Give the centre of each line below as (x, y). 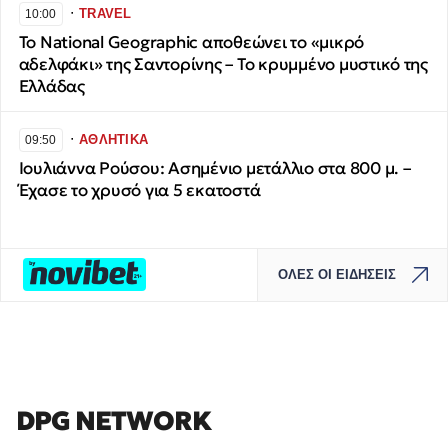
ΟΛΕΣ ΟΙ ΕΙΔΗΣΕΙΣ (337, 275)
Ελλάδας (51, 86)
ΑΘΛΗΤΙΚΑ (114, 139)
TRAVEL (105, 13)
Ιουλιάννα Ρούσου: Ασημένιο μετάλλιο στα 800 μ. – (214, 169)
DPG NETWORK (113, 420)
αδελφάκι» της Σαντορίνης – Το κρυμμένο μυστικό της (223, 64)
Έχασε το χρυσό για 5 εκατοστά (139, 191)
